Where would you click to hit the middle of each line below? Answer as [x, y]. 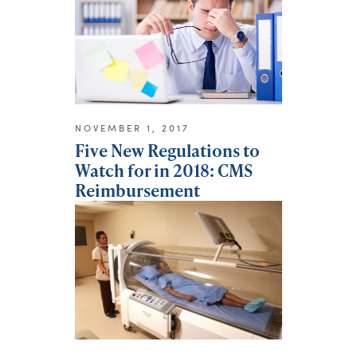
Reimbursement [137, 190]
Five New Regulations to [167, 151]
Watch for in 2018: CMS [164, 171]
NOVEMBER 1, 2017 [132, 128]
